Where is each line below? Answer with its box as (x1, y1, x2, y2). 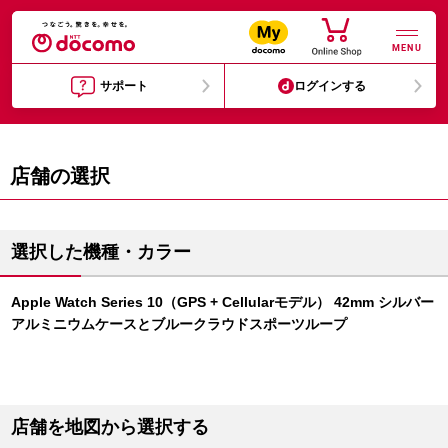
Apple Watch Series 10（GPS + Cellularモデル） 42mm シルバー (11, 294, 434, 310)
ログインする (294, 79, 367, 93)
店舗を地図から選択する (11, 417, 209, 437)
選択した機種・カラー (11, 242, 191, 262)
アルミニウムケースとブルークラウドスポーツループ (11, 316, 347, 332)
